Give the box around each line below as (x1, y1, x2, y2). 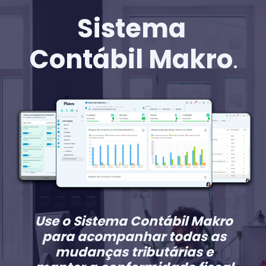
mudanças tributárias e (55, 243, 213, 262)
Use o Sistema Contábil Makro (35, 212, 233, 231)
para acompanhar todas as (42, 227, 226, 246)
